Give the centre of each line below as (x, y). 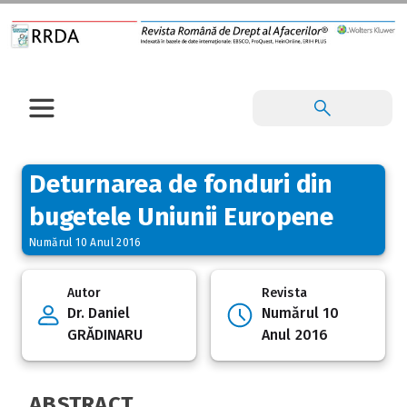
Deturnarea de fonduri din (181, 184)
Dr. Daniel (99, 313)
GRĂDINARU (105, 335)
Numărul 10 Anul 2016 (85, 243)
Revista (284, 293)
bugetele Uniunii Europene (181, 217)
